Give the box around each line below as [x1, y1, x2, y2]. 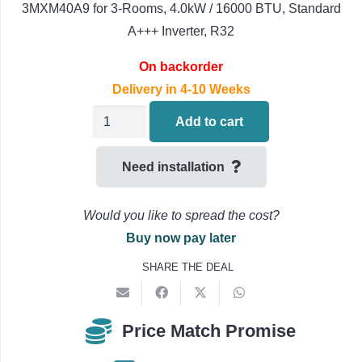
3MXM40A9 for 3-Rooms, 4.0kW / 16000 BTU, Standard [21, 2, 341, 16]
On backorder [139, 60, 223, 74]
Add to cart [175, 115, 243, 129]
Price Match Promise [121, 320, 296, 341]
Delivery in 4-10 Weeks [112, 82, 250, 97]
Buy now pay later [126, 230, 236, 245]
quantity [92, 335, 138, 349]
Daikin [92, 108, 130, 123]
